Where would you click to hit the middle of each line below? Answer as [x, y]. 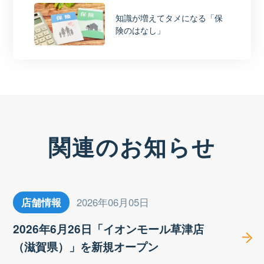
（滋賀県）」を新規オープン [86, 246]
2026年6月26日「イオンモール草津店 [109, 229]
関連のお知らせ [132, 147]
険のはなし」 [140, 30]
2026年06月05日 [113, 202]
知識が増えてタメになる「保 [169, 18]
